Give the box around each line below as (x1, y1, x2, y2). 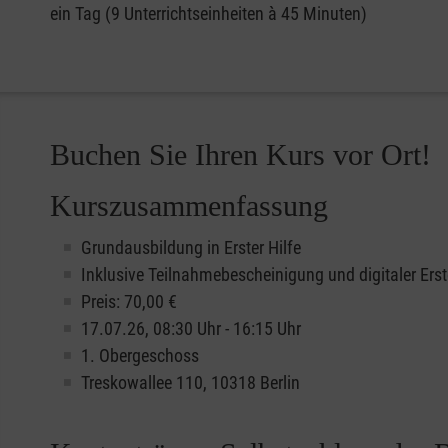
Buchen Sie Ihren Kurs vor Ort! (50, 137, 431, 171)
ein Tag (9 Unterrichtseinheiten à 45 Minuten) (50, 2, 367, 24)
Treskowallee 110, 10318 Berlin (81, 371, 300, 393)
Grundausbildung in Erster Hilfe (81, 236, 301, 258)
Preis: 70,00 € (81, 290, 177, 312)
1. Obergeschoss (81, 344, 199, 366)
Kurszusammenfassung (50, 188, 328, 222)
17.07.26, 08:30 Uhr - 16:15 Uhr (81, 317, 301, 339)
